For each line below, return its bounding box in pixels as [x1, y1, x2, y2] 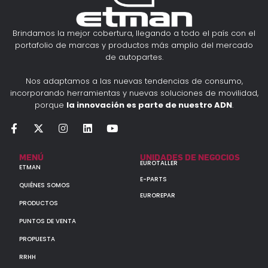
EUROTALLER [140, 159, 178, 168]
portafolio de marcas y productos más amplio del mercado [15, 39, 253, 51]
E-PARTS [140, 175, 167, 184]
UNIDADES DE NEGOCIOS [140, 151, 240, 163]
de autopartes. [105, 51, 163, 63]
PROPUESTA [19, 234, 56, 244]
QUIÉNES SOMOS [19, 181, 71, 190]
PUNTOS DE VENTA [19, 217, 77, 226]
